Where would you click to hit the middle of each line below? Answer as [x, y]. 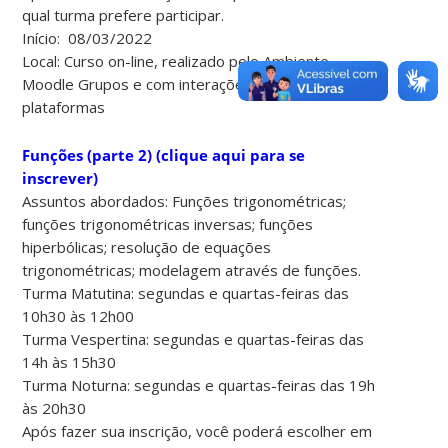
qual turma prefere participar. [123, 14]
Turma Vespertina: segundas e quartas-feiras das [193, 338]
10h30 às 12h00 [78, 315]
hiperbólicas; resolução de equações [147, 246]
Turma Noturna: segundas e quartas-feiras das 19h [199, 384]
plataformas [64, 106]
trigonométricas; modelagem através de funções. [192, 269]
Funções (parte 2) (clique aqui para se [164, 154]
